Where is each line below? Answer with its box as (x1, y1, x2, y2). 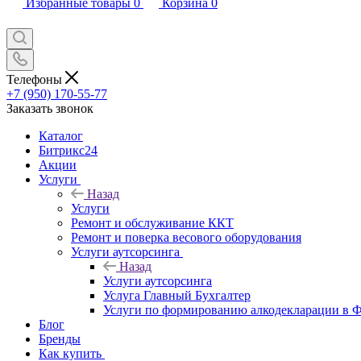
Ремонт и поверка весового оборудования (71, 230, 301, 244)
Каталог (39, 128, 83, 143)
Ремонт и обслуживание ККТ (71, 215, 234, 230)
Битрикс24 (39, 143, 98, 157)
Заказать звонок (6, 101, 93, 115)
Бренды (39, 331, 81, 346)
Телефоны (6, 72, 65, 86)
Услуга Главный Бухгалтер (103, 288, 251, 302)
